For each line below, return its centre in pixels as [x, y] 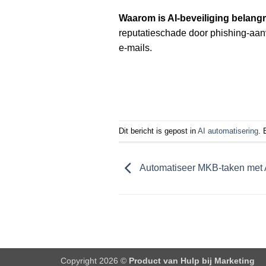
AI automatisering [228, 131]
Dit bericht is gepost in [158, 131]
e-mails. [135, 48]
